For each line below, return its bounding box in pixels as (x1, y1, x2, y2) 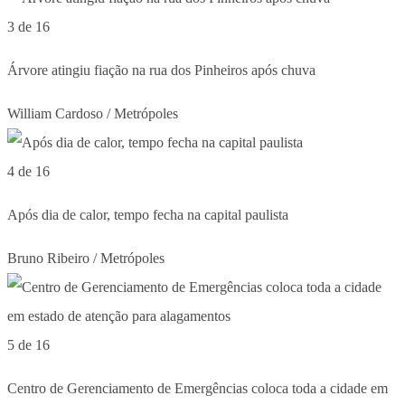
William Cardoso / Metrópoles (7, 105, 178, 121)
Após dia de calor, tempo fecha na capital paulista (7, 206, 288, 222)
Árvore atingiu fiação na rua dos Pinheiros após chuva (7, 61, 316, 78)
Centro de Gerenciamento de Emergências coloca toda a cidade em (7, 380, 388, 396)
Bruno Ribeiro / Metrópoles (7, 250, 165, 266)
